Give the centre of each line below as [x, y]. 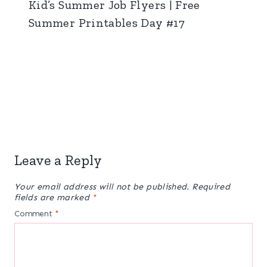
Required [211, 186]
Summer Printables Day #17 [107, 22]
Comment [35, 214]
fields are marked [53, 197]
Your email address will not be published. [102, 186]
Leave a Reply [58, 160]
